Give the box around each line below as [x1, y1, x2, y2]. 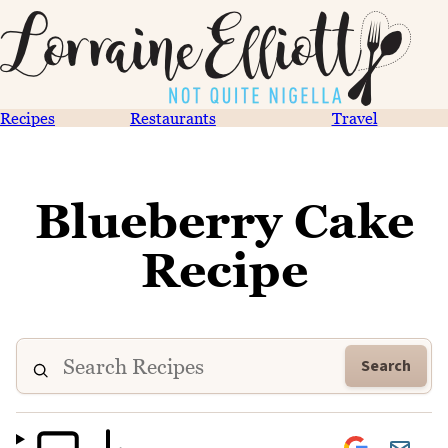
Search [361, 355, 411, 377]
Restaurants [129, 109, 216, 127]
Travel [331, 109, 378, 127]
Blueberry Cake [34, 193, 414, 249]
